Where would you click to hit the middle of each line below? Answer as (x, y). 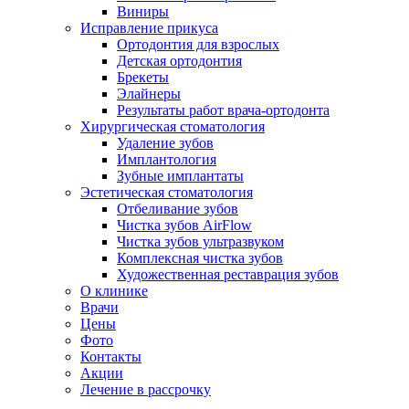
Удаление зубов (165, 142)
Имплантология (167, 159)
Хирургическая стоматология (173, 126)
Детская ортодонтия (179, 60)
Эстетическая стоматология (167, 192)
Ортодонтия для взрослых (198, 44)
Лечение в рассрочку (146, 389)
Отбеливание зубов (178, 208)
